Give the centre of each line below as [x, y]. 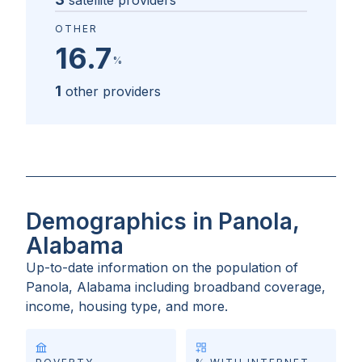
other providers [113, 92]
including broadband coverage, [230, 287]
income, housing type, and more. [127, 307]
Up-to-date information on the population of [162, 268]
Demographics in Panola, [162, 222]
